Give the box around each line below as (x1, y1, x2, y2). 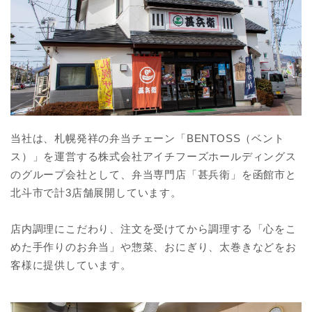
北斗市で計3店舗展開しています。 (10, 187, 182, 199)
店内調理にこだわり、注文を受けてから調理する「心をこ (10, 223, 297, 235)
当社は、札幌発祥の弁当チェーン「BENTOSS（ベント (10, 132, 285, 145)
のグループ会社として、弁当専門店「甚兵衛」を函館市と (10, 169, 297, 181)
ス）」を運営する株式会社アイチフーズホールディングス (10, 150, 297, 163)
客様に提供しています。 (10, 259, 132, 272)
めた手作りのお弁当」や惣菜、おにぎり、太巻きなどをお (10, 241, 297, 253)
